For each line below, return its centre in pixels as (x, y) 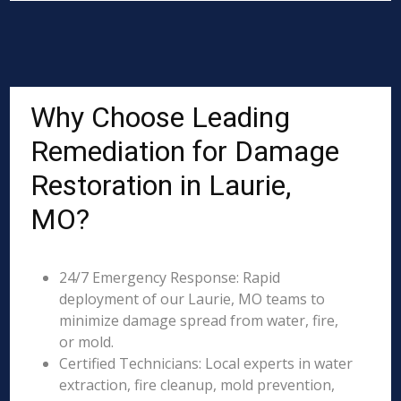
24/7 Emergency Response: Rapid (170, 277)
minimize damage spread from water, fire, (199, 320)
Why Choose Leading (161, 117)
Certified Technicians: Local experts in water (206, 363)
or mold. (87, 342)
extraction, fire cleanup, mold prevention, (197, 385)
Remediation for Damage (185, 151)
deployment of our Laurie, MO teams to (192, 299)
